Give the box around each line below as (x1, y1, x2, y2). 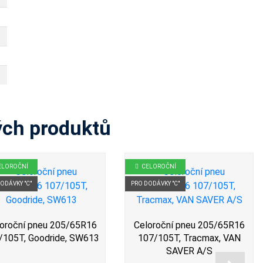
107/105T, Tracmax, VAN (137, 232, 241, 244)
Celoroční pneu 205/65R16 (133, 220, 245, 231)
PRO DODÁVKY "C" (131, 180, 180, 187)
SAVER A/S (166, 245, 213, 257)
